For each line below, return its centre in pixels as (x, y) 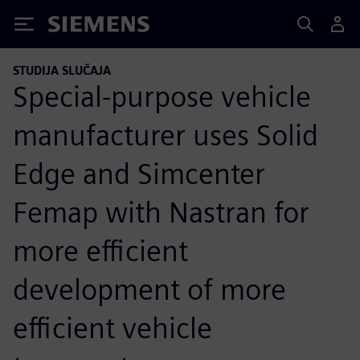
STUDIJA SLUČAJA (62, 70)
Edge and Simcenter (139, 173)
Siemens (75, 27)
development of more (149, 289)
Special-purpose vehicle (162, 96)
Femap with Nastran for (161, 212)
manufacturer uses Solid (166, 135)
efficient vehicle (112, 327)
